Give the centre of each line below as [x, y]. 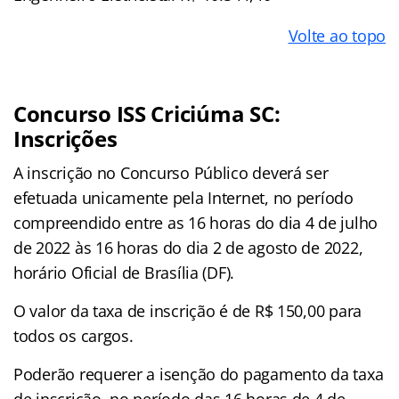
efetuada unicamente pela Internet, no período [183, 197]
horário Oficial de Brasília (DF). [124, 272]
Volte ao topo [337, 35]
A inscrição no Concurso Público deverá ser [171, 172]
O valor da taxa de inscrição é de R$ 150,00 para [188, 310]
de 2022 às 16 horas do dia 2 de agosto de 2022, [188, 247]
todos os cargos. [73, 335]
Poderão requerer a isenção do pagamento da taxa [199, 374]
